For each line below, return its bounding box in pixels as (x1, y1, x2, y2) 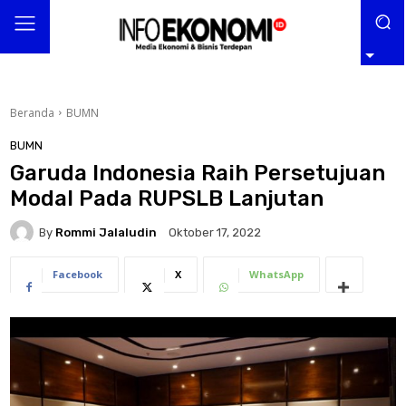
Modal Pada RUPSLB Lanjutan (10, 186, 324, 212)
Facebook (53, 267, 102, 282)
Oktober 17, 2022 (169, 226, 261, 240)
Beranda (10, 104, 54, 121)
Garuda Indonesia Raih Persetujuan (10, 160, 385, 187)
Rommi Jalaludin (55, 225, 157, 239)
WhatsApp (249, 267, 304, 282)
